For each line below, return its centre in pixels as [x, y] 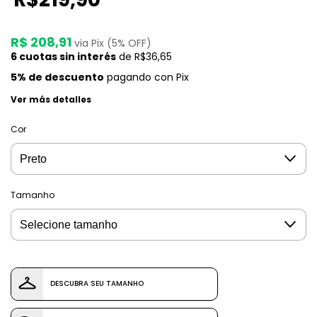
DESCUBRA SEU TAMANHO [97, 284]
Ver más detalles [51, 99]
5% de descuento [57, 77]
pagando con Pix [146, 77]
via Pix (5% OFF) [113, 43]
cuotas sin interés [67, 56]
